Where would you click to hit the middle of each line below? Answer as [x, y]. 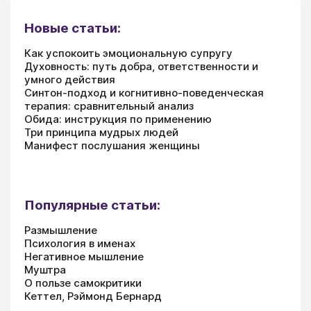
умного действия [70, 79]
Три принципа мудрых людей [101, 132]
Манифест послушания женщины [112, 145]
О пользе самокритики [83, 283]
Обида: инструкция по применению [118, 119]
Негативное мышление [84, 257]
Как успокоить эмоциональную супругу [128, 53]
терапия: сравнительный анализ [109, 106]
